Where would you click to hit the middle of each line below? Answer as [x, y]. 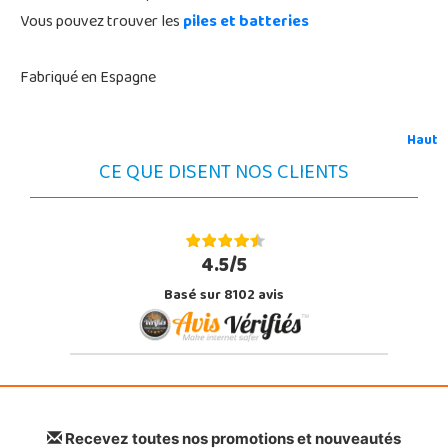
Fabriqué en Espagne [88, 78]
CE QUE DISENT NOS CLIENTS [224, 174]
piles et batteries [246, 22]
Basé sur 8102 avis [224, 296]
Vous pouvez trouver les [101, 22]
